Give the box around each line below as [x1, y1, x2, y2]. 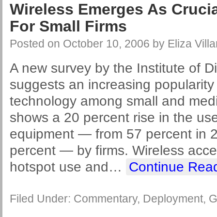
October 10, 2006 [63, 37, 150, 50]
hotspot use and [10, 159, 108, 174]
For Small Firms [10, 17, 127, 35]
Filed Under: [10, 192, 74, 205]
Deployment [143, 192, 203, 205]
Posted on [10, 37, 63, 50]
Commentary [74, 192, 137, 205]
